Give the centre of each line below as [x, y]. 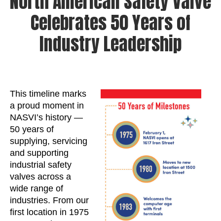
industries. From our [49, 200]
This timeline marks [48, 94]
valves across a [40, 177]
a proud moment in [47, 106]
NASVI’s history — [46, 117]
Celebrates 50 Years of [110, 23]
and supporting [39, 153]
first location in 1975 [49, 212]
